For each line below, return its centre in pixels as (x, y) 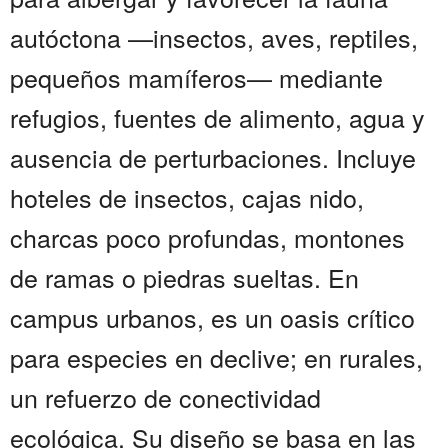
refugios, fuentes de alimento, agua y (217, 117)
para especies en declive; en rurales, (216, 357)
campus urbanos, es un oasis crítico (212, 317)
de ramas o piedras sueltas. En (184, 277)
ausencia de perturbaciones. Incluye (213, 157)
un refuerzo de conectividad (165, 397)
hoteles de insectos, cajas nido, (187, 197)
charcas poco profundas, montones (207, 237)
